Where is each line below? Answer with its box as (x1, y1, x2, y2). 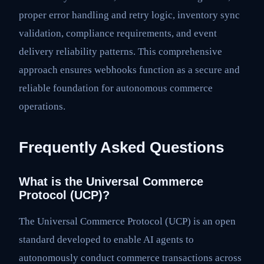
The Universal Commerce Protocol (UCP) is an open (19, 215, 236, 227)
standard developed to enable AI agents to (19, 233, 194, 245)
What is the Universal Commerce (19, 175, 203, 189)
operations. (19, 101, 65, 113)
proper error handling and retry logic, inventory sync (19, 9, 240, 21)
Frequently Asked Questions (19, 139, 224, 156)
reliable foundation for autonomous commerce (19, 82, 213, 94)
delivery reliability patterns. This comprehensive (19, 46, 222, 58)
